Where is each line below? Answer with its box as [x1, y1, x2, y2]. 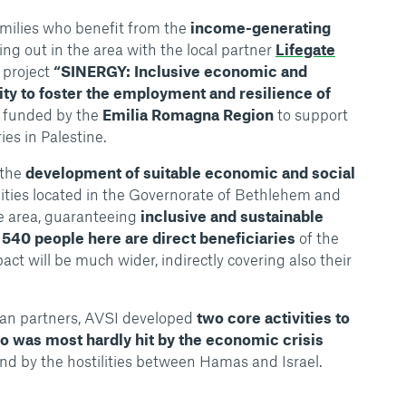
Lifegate [275, 40, 335, 58]
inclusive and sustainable [140, 207, 324, 225]
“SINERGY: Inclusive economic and [53, 62, 307, 80]
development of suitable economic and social [24, 163, 355, 181]
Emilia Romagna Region [101, 105, 274, 123]
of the [295, 228, 339, 246]
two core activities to [192, 308, 350, 326]
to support [273, 105, 348, 123]
